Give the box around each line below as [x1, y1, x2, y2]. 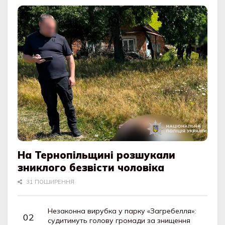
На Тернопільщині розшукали [18, 149, 176, 162]
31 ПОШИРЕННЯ [25, 178, 74, 186]
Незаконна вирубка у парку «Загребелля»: [48, 206, 196, 216]
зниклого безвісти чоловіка [18, 161, 165, 174]
